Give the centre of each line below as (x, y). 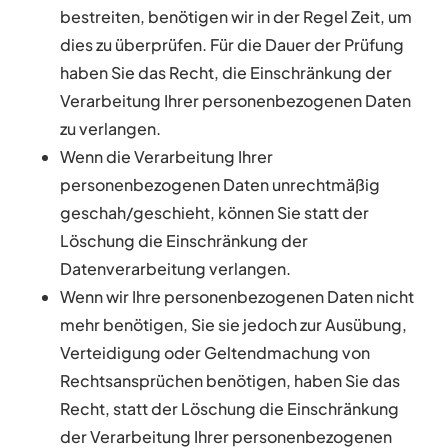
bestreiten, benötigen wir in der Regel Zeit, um (236, 16)
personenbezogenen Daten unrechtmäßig (220, 184)
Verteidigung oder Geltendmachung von (215, 352)
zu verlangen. (110, 128)
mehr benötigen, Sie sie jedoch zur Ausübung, (233, 324)
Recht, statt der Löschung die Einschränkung (229, 408)
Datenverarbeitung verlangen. (175, 268)
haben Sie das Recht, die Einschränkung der (226, 72)
